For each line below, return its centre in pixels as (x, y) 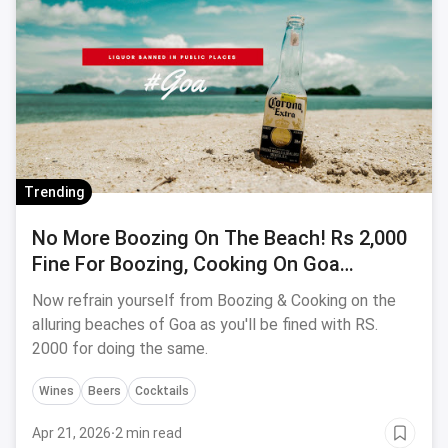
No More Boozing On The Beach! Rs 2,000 (219, 238)
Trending (54, 192)
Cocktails (162, 391)
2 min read (148, 433)
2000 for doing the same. (120, 348)
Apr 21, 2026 (71, 433)
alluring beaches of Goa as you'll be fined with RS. (205, 324)
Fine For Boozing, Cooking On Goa (186, 264)
